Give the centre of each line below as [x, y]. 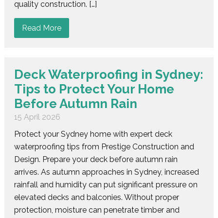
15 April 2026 [37, 117]
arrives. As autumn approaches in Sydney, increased [106, 172]
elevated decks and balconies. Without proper [96, 197]
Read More [41, 28]
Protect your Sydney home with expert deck [93, 134]
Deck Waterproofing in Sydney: [109, 74]
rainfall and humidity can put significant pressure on [106, 184]
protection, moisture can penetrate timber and [97, 210]
